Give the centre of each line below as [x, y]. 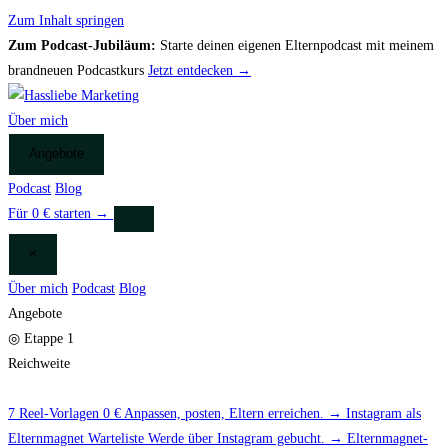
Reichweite [39, 363]
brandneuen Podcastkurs [78, 70]
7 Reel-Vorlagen [53, 413]
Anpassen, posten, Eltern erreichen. [226, 413]
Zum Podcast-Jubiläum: [82, 45]
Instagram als [383, 413]
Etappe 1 [47, 338]
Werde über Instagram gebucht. [238, 438]
